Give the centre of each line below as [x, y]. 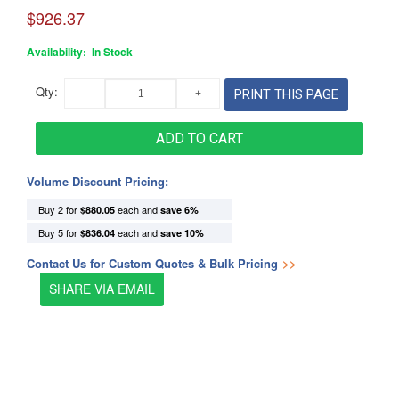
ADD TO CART [199, 138]
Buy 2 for [59, 209]
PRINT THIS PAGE [286, 94]
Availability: [58, 52]
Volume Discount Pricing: [98, 181]
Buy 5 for [59, 232]
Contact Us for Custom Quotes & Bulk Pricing [152, 263]
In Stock [112, 52]
